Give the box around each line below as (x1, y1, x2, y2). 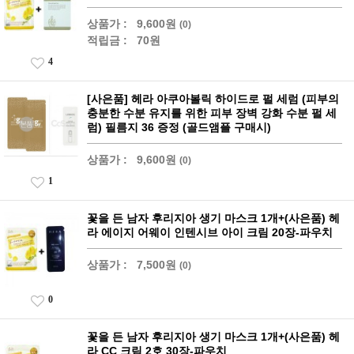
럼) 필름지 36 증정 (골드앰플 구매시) (87, 121, 271, 134)
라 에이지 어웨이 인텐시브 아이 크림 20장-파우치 (87, 226, 333, 239)
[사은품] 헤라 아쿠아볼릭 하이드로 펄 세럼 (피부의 (87, 92, 339, 105)
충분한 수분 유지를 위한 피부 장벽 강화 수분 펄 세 (87, 107, 337, 119)
